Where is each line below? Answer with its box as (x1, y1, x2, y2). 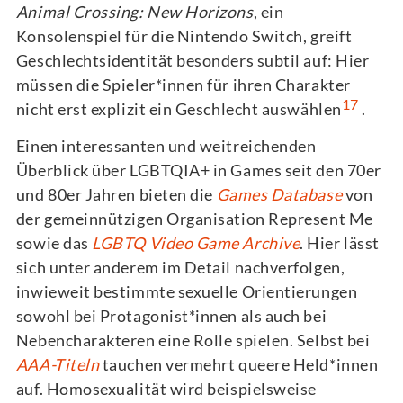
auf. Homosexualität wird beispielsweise (15, 378, 317, 399)
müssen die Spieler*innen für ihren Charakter (15, 75, 351, 94)
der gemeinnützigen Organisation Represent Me (15, 208, 373, 228)
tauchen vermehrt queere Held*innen (99, 354, 379, 374)
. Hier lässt (300, 232, 380, 253)
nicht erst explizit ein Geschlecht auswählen (15, 99, 342, 119)
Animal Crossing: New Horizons (15, 2, 254, 22)
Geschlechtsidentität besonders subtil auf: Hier (15, 50, 370, 70)
